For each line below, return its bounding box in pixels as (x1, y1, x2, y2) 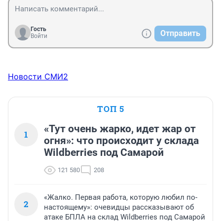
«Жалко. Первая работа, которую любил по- (44, 192, 197, 202)
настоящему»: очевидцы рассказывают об (44, 202, 194, 212)
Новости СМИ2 (8, 71, 68, 81)
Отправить (160, 28, 200, 38)
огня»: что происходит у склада (44, 134, 199, 147)
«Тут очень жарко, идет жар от (44, 122, 196, 135)
